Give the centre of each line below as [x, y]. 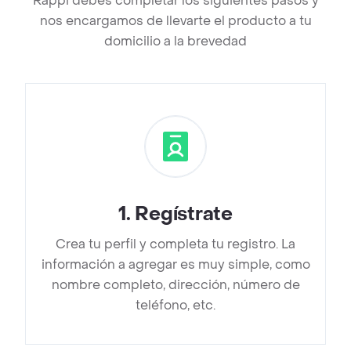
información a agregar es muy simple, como [175, 265]
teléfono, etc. [175, 306]
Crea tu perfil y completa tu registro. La [175, 244]
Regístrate [184, 215]
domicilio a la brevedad [175, 42]
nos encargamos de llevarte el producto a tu [175, 21]
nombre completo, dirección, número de [175, 285]
